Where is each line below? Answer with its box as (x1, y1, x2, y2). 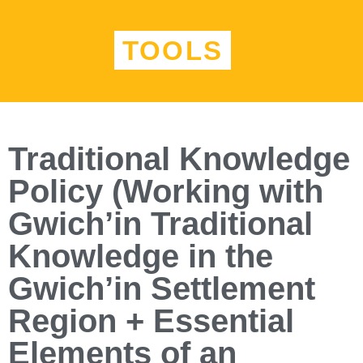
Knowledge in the (8, 237, 273, 274)
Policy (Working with (8, 173, 323, 209)
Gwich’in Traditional (8, 205, 313, 241)
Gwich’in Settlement (8, 270, 315, 306)
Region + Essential (8, 302, 294, 339)
